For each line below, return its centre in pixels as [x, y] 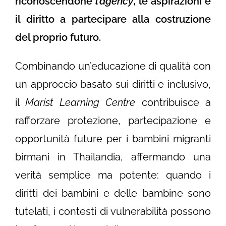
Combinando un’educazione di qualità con [113, 66]
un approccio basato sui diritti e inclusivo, [113, 84]
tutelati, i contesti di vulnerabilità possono [113, 212]
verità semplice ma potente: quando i [113, 175]
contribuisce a [173, 103]
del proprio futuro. [59, 38]
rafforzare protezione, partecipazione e [113, 121]
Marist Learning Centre [80, 103]
